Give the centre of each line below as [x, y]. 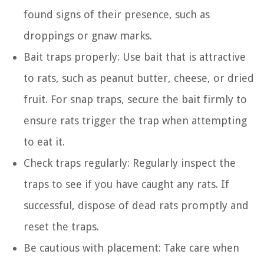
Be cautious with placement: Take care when [131, 247]
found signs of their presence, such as [117, 14]
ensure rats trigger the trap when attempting [135, 120]
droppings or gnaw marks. [88, 35]
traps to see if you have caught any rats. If [126, 184]
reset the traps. [61, 226]
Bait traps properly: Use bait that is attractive [135, 57]
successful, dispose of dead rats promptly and [136, 205]
